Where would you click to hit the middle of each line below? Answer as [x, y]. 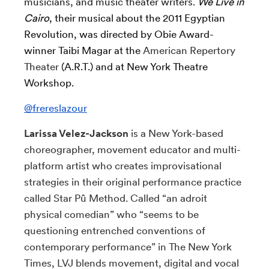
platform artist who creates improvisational [123, 166]
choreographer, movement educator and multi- [132, 150]
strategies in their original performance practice [133, 182]
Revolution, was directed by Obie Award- [119, 34]
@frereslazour [56, 108]
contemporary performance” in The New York [128, 247]
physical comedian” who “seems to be [111, 214]
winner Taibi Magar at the [83, 50]
